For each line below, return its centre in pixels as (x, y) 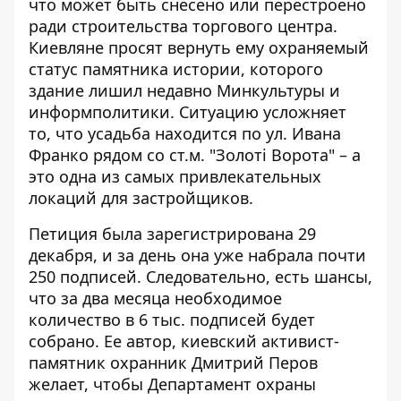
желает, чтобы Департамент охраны (172, 384)
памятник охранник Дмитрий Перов (173, 362)
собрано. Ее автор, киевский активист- (184, 341)
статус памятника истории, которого (176, 68)
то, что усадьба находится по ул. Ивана (185, 133)
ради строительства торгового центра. (183, 26)
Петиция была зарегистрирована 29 (172, 233)
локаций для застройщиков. (141, 197)
